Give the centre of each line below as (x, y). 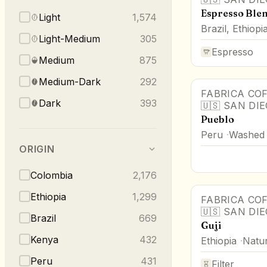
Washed (247, 134)
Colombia (52, 175)
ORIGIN (37, 149)
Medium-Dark (70, 81)
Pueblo (218, 119)
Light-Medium (69, 38)
